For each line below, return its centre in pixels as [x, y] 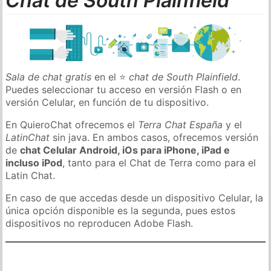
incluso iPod [34, 162]
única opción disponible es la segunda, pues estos [121, 210]
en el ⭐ [110, 77]
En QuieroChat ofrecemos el [72, 124]
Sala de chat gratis [49, 77]
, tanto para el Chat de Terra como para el [159, 162]
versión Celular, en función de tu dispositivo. [107, 102]
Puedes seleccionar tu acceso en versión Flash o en [124, 89]
